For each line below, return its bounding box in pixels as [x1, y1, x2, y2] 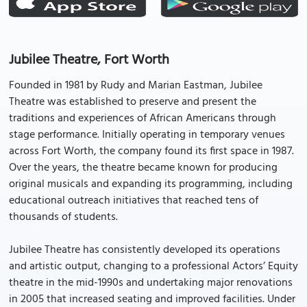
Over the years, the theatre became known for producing [9, 159, 278, 177]
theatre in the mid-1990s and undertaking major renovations [9, 274, 293, 292]
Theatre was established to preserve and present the [9, 93, 256, 111]
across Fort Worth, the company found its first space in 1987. [9, 143, 294, 160]
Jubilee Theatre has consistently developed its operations [9, 241, 280, 259]
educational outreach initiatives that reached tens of [9, 192, 258, 210]
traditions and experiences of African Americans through [9, 110, 276, 127]
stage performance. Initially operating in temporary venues [9, 126, 285, 144]
